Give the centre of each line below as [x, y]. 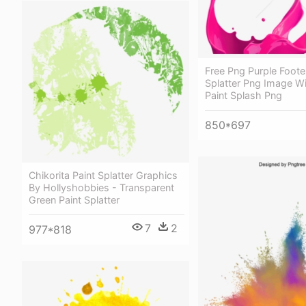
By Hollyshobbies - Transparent [101, 187]
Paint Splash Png [244, 95]
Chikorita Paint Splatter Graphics [103, 175]
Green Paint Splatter [74, 199]
